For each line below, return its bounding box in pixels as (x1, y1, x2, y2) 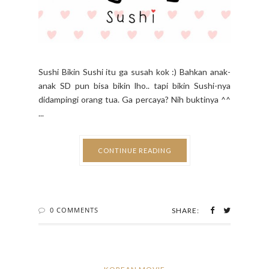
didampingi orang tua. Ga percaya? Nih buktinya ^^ (38, 94, 231, 104)
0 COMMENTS (50, 205, 98, 214)
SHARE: (172, 205, 199, 215)
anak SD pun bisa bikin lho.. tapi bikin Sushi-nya (38, 80, 231, 91)
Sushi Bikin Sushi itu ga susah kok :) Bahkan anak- (38, 66, 231, 77)
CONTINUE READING (97, 146, 172, 154)
